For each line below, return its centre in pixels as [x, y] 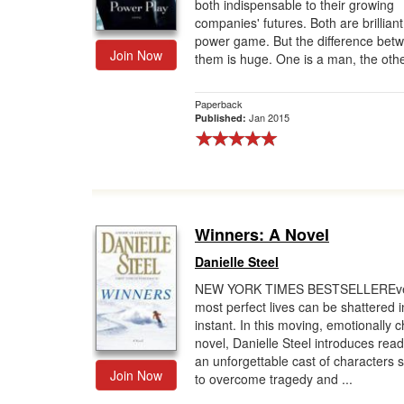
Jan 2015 [269, 117]
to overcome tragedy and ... [274, 379]
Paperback [219, 104]
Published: [222, 118]
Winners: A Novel [262, 234]
